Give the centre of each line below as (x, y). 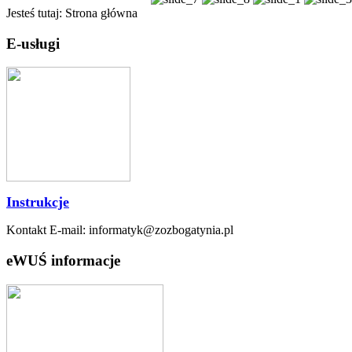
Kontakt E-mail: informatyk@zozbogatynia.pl (120, 230)
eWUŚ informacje (63, 261)
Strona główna (101, 13)
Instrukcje (38, 202)
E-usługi (33, 43)
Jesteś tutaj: (36, 13)
